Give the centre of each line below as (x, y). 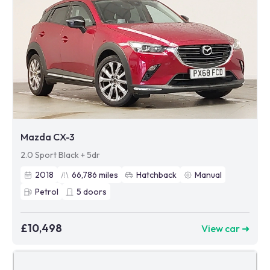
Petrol (47, 192)
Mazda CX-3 (48, 137)
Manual (208, 175)
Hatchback (156, 175)
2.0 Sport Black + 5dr (60, 155)
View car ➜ (225, 228)
